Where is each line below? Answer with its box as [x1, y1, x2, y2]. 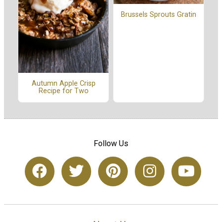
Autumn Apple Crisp [31, 79, 96, 88]
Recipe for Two [38, 87, 89, 96]
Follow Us [94, 138, 128, 148]
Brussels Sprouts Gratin [121, 10, 196, 19]
